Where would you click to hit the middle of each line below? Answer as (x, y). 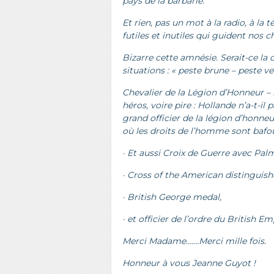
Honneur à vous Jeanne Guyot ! (189, 263)
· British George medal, (172, 197)
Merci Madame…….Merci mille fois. (194, 241)
